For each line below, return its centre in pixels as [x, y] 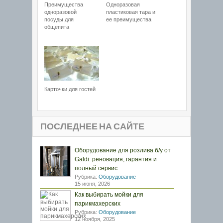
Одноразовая [123, 4]
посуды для [59, 19]
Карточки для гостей [70, 89]
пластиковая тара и [131, 12]
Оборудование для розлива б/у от [123, 150]
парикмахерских [98, 204]
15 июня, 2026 [92, 184]
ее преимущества [129, 19]
